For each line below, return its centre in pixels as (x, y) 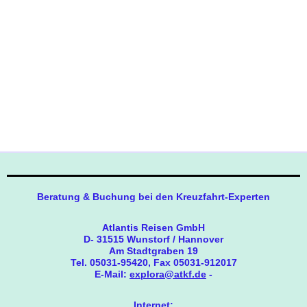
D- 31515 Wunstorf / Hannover (153, 240)
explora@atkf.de (168, 274)
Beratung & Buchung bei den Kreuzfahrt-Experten (153, 197)
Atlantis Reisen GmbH (153, 228)
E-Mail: (112, 274)
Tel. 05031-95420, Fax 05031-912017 (153, 263)
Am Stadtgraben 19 (153, 251)
